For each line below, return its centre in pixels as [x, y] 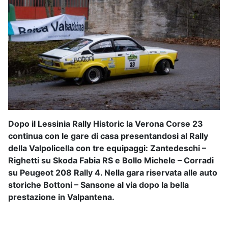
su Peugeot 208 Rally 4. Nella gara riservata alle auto [113, 172]
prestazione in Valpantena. [61, 197]
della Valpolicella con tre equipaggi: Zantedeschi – [107, 148]
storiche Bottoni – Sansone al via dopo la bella [98, 184]
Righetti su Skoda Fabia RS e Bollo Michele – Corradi [111, 160]
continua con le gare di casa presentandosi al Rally [108, 136]
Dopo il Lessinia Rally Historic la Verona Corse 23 [106, 123]
